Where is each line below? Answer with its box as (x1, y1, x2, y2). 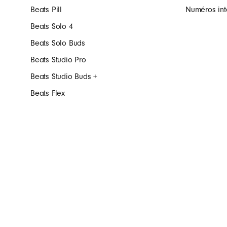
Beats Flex (30, 89, 65, 98)
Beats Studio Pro (30, 55, 86, 64)
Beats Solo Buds (30, 39, 85, 48)
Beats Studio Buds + (30, 72, 98, 81)
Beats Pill (30, 5, 62, 14)
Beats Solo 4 (30, 22, 73, 31)
